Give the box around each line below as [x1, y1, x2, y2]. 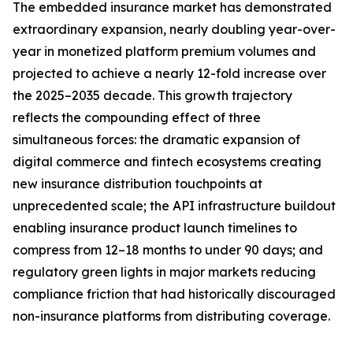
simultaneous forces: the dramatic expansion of [13, 132, 300, 148]
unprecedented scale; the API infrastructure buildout [13, 198, 336, 214]
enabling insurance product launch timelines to [13, 220, 297, 236]
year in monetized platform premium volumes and [13, 43, 316, 60]
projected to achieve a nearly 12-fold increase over [13, 65, 326, 82]
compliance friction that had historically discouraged [13, 286, 336, 303]
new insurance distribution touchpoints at [13, 176, 262, 192]
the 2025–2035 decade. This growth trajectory [13, 87, 292, 104]
